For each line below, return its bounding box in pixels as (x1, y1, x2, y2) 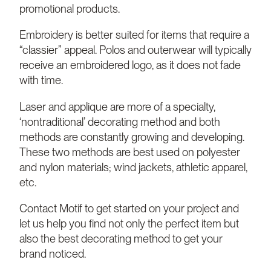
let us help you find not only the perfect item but (19, 217, 239, 230)
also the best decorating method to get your (19, 232, 223, 246)
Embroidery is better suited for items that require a (19, 28, 249, 42)
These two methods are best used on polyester (19, 145, 240, 158)
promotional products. (19, 1, 120, 15)
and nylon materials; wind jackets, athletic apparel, (19, 160, 247, 174)
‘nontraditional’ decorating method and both (19, 114, 220, 128)
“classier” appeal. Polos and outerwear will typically (19, 43, 252, 57)
